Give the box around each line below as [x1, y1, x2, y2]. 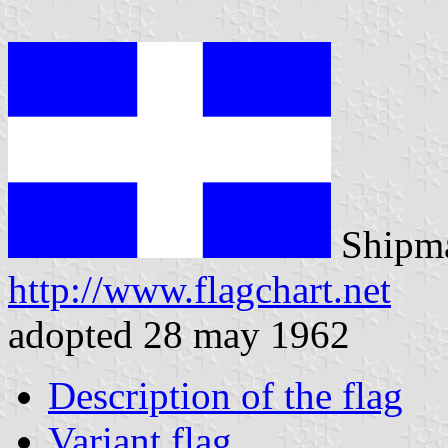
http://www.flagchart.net [8, 267, 391, 311]
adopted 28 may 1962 [8, 312, 350, 356]
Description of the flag [48, 373, 403, 417]
